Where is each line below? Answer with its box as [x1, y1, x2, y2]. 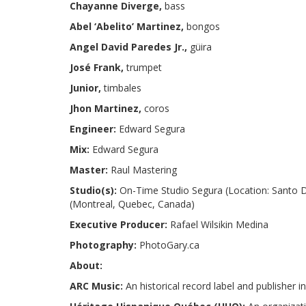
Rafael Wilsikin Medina [170, 218, 268, 231]
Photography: [70, 238, 139, 251]
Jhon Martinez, [70, 102, 144, 115]
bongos [186, 20, 220, 33]
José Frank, [70, 61, 126, 74]
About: [70, 259, 102, 272]
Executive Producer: [70, 218, 170, 231]
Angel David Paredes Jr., [70, 40, 190, 53]
